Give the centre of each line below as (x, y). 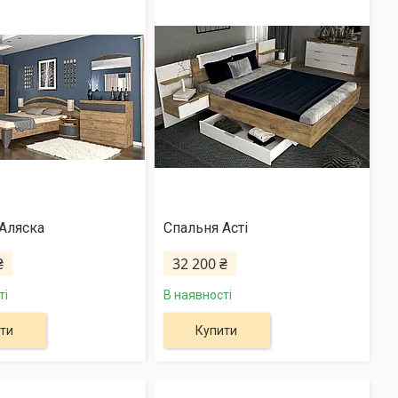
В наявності (197, 295)
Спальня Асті (205, 228)
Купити (217, 331)
